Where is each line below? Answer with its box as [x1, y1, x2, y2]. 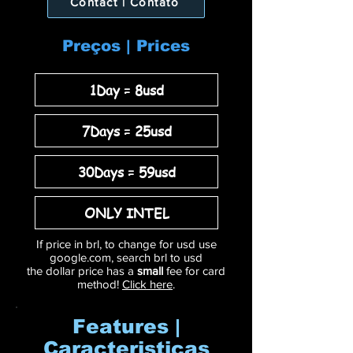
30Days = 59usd [77, 162, 176, 181]
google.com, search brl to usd [50, 251, 203, 264]
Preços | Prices [62, 37, 190, 54]
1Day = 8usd [89, 80, 164, 99]
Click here [122, 277, 173, 291]
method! [77, 277, 122, 291]
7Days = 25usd [81, 121, 172, 140]
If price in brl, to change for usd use [35, 237, 217, 251]
